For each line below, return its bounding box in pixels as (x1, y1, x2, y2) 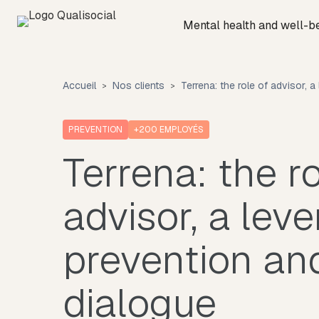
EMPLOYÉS (157, 124, 204, 135)
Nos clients (113, 79, 164, 92)
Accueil (63, 79, 96, 92)
